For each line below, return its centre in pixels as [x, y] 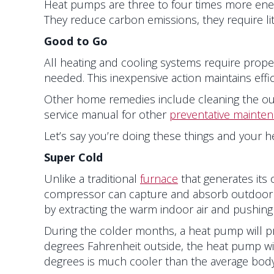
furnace [159, 179]
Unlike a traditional [92, 179]
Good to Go [76, 41]
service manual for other [107, 115]
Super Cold [73, 157]
